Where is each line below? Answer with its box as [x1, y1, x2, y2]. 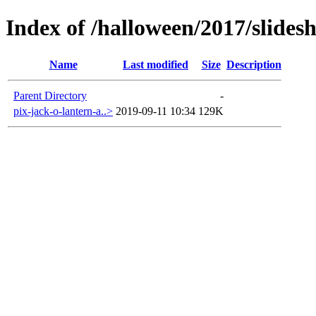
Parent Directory [13, 89, 87, 102]
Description [226, 58, 281, 71]
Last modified [123, 58, 188, 71]
